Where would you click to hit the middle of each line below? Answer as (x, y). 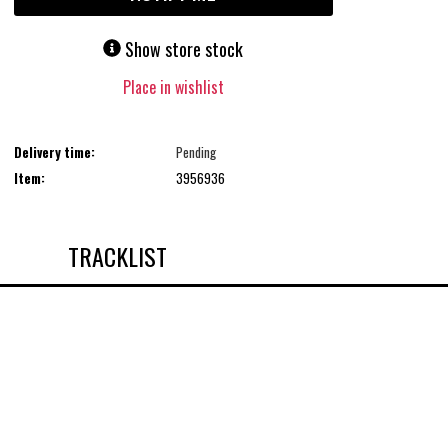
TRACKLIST (117, 256)
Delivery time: (54, 152)
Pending (195, 152)
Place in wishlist (173, 87)
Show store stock (184, 49)
